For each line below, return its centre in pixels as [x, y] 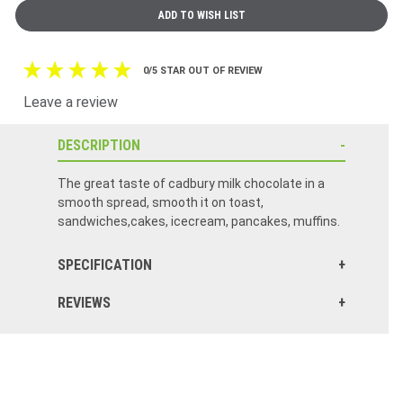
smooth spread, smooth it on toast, [161, 203]
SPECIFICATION [105, 265]
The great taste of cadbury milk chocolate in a [191, 184]
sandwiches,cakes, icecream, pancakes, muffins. [199, 222]
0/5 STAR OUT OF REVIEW [201, 71]
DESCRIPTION [99, 146]
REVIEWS [84, 303]
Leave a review [71, 103]
